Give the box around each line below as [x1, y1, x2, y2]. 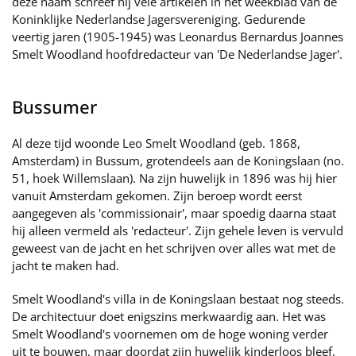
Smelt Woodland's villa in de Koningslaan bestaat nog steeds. [12, 291, 344, 307]
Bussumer [12, 95, 97, 118]
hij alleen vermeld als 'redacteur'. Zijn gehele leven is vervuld [12, 222, 343, 238]
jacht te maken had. [12, 257, 119, 273]
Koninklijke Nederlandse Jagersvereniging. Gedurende [12, 11, 305, 27]
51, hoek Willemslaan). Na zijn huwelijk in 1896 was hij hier [12, 170, 337, 186]
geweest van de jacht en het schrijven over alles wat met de [12, 240, 335, 256]
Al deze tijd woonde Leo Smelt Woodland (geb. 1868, [12, 135, 300, 151]
